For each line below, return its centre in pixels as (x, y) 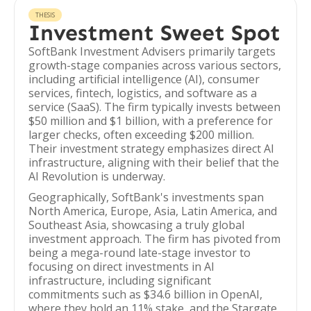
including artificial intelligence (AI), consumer (144, 79)
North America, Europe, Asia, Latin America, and (153, 211)
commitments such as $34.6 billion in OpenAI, (145, 294)
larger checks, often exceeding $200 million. (141, 135)
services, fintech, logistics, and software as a (143, 93)
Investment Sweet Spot (154, 33)
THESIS (45, 15)
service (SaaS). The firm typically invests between (154, 107)
